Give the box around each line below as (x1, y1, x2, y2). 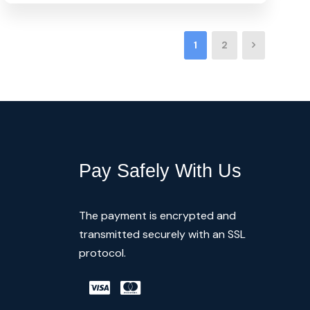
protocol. (78, 245, 126, 260)
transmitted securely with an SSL (78, 226, 246, 241)
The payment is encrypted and (78, 208, 236, 223)
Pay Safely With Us (78, 160, 241, 181)
